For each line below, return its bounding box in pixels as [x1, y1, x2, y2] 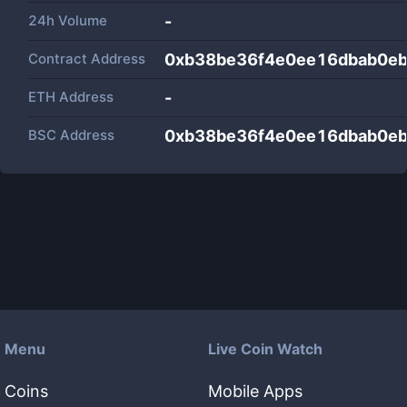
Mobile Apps [208, 382, 303, 401]
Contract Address [28, 50, 145, 67]
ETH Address [28, 88, 114, 105]
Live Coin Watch [208, 340, 323, 358]
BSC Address [28, 126, 114, 144]
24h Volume [28, 12, 107, 29]
